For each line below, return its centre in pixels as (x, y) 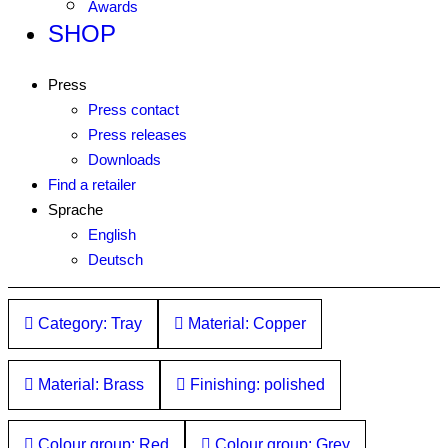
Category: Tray (88, 323)
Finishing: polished (255, 384)
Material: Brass (89, 384)
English (112, 234)
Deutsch (115, 259)
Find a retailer (92, 184)
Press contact (133, 109)
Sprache (75, 209)
